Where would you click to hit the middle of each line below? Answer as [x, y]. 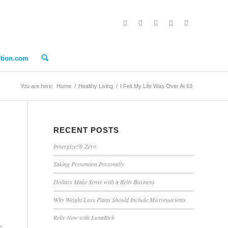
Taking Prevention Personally [89, 164]
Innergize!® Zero [75, 146]
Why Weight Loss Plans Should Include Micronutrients [120, 199]
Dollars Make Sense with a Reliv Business [104, 182]
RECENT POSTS [87, 130]
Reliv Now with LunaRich [84, 217]
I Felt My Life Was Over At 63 [156, 86]
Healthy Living [96, 86]
